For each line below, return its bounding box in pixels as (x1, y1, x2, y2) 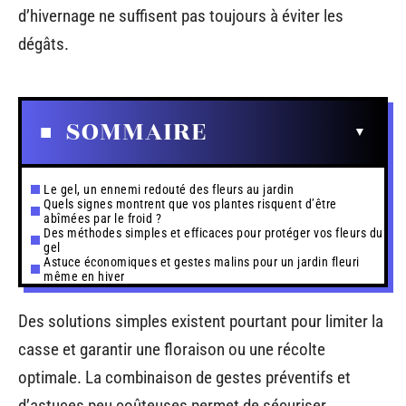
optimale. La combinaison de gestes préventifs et (18, 367, 351, 388)
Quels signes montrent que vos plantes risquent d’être (43, 196, 337, 211)
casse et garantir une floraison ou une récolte (18, 339, 325, 360)
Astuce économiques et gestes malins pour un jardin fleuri (43, 254, 360, 269)
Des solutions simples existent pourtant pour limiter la (18, 311, 383, 332)
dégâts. (18, 34, 69, 54)
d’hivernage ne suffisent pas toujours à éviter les (18, 5, 343, 26)
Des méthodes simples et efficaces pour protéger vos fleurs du (43, 225, 383, 240)
